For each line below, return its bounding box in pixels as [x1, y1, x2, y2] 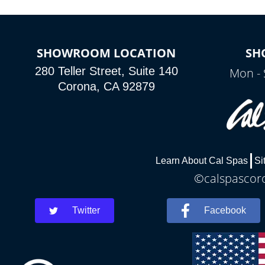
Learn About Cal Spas [156, 155, 248, 166]
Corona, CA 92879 [57, 80, 155, 93]
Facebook [204, 205, 247, 215]
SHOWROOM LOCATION [37, 45, 176, 61]
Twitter [72, 205, 101, 215]
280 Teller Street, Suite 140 [34, 64, 178, 77]
